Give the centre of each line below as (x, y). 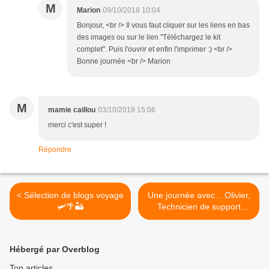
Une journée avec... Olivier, (199, 195)
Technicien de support (199, 207)
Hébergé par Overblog (55, 249)
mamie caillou (72, 110)
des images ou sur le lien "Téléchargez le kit (149, 38)
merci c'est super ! (77, 125)
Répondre (55, 150)
